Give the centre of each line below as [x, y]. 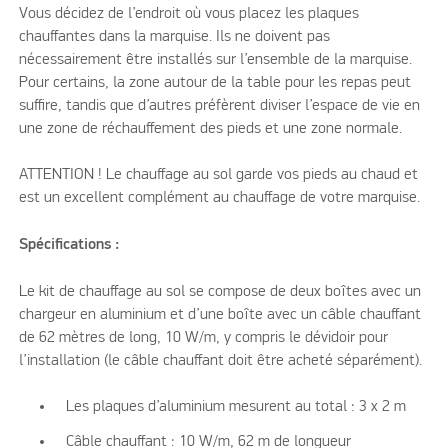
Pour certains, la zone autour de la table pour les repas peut [215, 82]
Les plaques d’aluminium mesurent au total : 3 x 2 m [236, 407]
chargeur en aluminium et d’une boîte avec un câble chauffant [220, 314]
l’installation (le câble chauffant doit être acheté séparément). [221, 360]
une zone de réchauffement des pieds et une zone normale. [211, 128]
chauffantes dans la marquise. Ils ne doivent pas [175, 36]
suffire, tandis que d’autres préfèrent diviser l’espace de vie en [220, 105]
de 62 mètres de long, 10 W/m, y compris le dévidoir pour [204, 337]
